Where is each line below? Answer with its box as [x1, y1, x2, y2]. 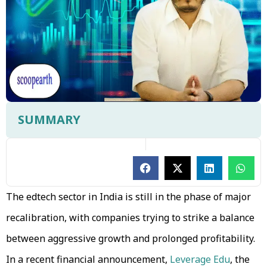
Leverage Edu [170, 252, 230, 266]
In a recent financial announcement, [6, 252, 170, 266]
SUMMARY [18, 111, 80, 128]
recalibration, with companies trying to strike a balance [6, 210, 254, 224]
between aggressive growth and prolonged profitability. [6, 231, 255, 245]
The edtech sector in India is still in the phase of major [6, 190, 251, 203]
